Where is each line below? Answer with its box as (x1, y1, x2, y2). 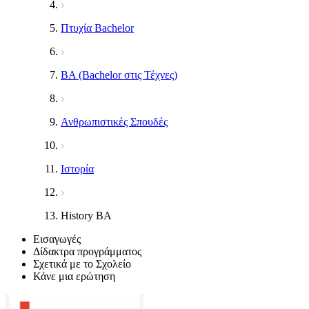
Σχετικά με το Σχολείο (33, 258, 131, 270)
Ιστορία (61, 163, 94, 175)
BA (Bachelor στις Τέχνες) (61, 69, 177, 81)
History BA (61, 210, 112, 221)
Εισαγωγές (33, 233, 81, 245)
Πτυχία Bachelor (61, 22, 134, 34)
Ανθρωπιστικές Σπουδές (61, 116, 168, 128)
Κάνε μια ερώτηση (33, 270, 115, 282)
